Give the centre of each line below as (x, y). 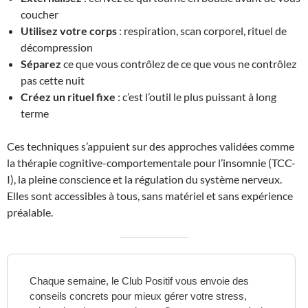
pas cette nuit (53, 80)
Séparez (41, 64)
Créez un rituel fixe (68, 97)
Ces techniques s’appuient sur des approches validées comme (151, 146)
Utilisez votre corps (69, 31)
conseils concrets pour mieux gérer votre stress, (138, 296)
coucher (40, 14)
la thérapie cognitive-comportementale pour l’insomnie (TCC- (151, 163)
